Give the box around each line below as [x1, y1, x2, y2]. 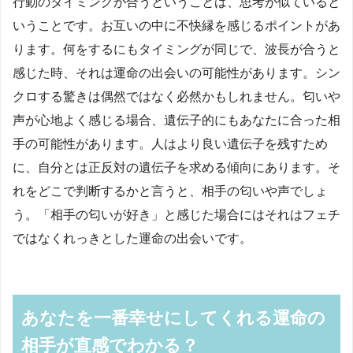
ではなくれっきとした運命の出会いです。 [13, 232, 252, 246]
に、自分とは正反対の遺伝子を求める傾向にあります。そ [13, 161, 340, 175]
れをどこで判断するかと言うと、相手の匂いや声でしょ [13, 184, 328, 199]
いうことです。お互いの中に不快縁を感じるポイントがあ [13, 19, 340, 33]
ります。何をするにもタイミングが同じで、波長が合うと [13, 43, 340, 57]
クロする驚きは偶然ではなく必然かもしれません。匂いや [13, 90, 340, 104]
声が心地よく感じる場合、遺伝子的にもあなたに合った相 [13, 113, 340, 128]
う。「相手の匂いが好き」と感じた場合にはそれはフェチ [13, 208, 340, 222]
